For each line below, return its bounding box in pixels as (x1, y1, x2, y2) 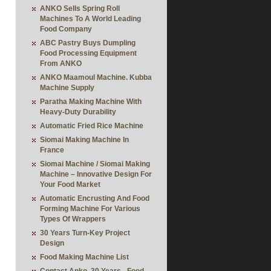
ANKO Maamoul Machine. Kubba (40, 73, 152, 82)
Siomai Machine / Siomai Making (40, 160, 150, 168)
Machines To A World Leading (40, 15, 141, 23)
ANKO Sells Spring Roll (40, 4, 120, 13)
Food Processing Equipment (40, 49, 137, 57)
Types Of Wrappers (40, 215, 106, 223)
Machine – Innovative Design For (40, 170, 152, 178)
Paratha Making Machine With (40, 97, 142, 106)
